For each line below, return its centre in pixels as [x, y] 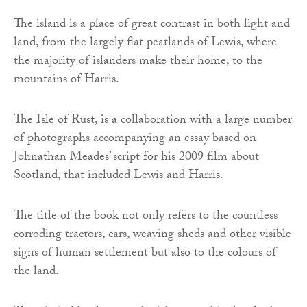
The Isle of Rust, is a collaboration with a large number [153, 121]
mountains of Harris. [66, 81]
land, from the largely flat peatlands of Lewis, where [145, 44]
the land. [36, 273]
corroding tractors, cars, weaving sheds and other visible [152, 236]
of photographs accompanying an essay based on [135, 140]
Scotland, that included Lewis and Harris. [119, 177]
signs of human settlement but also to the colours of [145, 254]
